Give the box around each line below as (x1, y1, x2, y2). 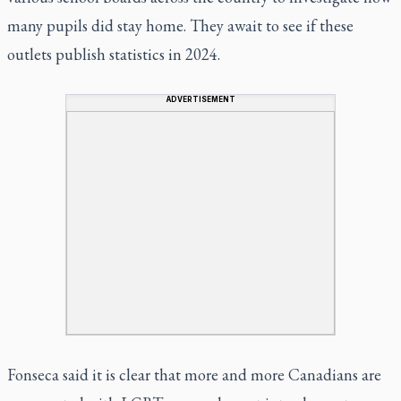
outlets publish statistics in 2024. (7, 43, 220, 64)
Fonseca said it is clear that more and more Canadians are (7, 363, 381, 385)
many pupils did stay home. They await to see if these (7, 14, 354, 36)
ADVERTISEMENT (166, 94, 235, 104)
